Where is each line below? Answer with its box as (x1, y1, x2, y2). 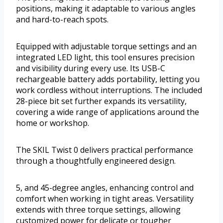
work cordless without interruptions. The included (16, 85, 202, 96)
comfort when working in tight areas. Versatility (16, 193, 194, 205)
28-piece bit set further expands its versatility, (16, 96, 187, 107)
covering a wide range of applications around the (16, 107, 199, 118)
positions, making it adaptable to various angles (16, 3, 196, 14)
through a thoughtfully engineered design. (16, 155, 176, 167)
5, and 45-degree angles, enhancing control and (16, 182, 194, 194)
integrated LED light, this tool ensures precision (16, 52, 195, 63)
